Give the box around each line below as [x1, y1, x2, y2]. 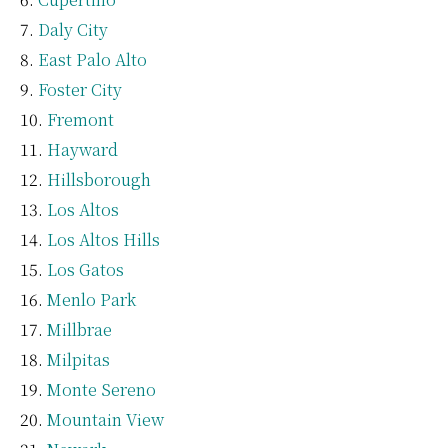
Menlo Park [47, 287, 136, 311]
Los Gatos [47, 257, 124, 281]
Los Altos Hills [47, 227, 160, 251]
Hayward [47, 137, 118, 161]
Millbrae [47, 317, 112, 341]
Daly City [38, 17, 108, 41]
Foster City [38, 77, 122, 101]
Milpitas [47, 347, 110, 371]
